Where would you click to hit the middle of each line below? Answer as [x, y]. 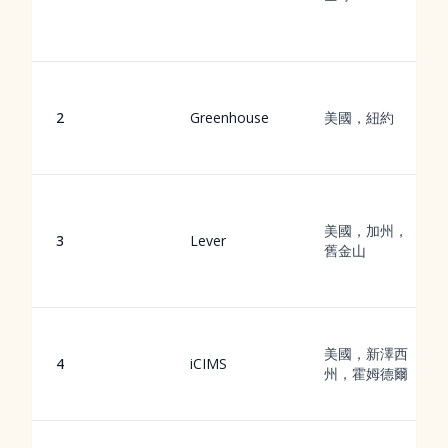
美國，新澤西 [366, 353]
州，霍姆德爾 [366, 373]
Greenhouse [229, 117]
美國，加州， [366, 230]
